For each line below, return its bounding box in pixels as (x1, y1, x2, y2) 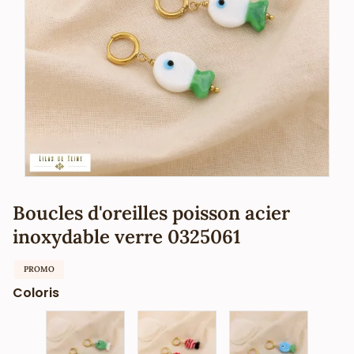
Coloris (13, 283, 59, 302)
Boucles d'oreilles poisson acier (13, 200, 290, 225)
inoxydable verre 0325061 (13, 224, 240, 249)
